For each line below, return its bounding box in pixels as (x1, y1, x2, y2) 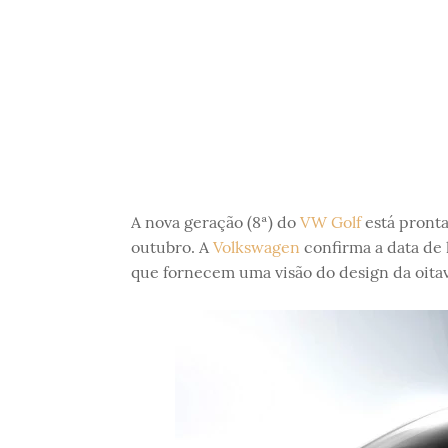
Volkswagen (212, 237, 300, 257)
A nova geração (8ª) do (130, 212, 300, 232)
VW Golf (299, 212, 361, 232)
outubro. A (130, 237, 213, 257)
